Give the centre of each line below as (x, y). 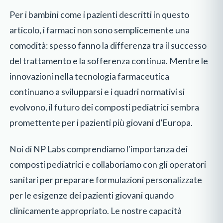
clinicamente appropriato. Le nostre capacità (96, 211)
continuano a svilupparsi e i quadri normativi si (97, 92)
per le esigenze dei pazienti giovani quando (92, 195)
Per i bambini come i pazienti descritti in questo (100, 14)
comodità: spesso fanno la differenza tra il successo (108, 45)
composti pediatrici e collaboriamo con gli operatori (108, 164)
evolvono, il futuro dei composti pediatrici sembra (105, 107)
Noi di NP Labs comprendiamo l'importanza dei (99, 149)
